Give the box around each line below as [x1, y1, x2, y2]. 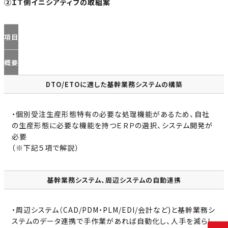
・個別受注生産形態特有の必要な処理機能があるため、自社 [12, 109, 210, 120]
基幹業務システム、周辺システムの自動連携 [47, 175, 181, 185]
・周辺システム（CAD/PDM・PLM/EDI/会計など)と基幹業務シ [12, 205, 215, 215]
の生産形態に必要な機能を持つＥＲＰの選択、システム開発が [12, 120, 213, 131]
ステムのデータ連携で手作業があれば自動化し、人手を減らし [12, 216, 214, 226]
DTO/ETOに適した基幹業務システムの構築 [45, 79, 183, 90]
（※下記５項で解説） [12, 142, 79, 153]
